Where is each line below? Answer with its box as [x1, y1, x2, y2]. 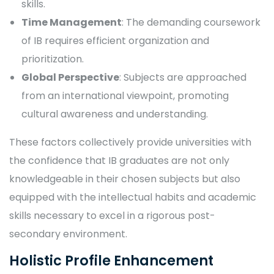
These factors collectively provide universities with [9, 135, 251, 149]
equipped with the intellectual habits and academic [9, 190, 256, 204]
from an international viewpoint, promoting [21, 89, 229, 103]
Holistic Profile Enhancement [9, 251, 213, 270]
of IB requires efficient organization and [21, 34, 209, 48]
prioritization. [21, 52, 84, 66]
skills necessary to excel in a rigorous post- [9, 209, 215, 223]
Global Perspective [21, 70, 119, 84]
